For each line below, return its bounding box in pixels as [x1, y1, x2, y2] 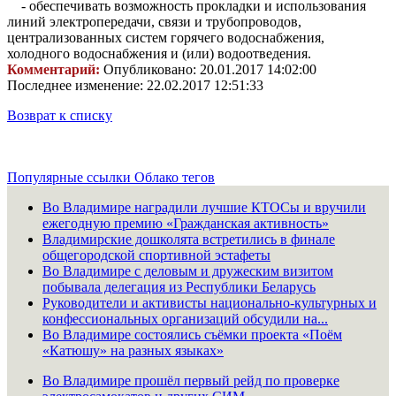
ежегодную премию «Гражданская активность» [42, 216, 329, 232]
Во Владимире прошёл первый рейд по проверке [42, 373, 339, 389]
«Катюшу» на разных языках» [42, 343, 224, 359]
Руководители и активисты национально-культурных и [42, 295, 377, 311]
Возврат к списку [7, 108, 112, 124]
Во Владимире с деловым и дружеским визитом [42, 263, 333, 279]
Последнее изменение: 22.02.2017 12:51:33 [7, 78, 263, 94]
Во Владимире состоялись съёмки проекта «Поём [42, 327, 342, 343]
